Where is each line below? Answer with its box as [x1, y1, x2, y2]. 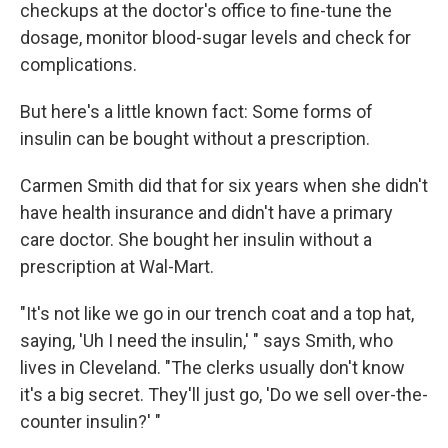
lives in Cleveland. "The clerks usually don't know [20, 357, 405, 378]
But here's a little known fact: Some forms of [20, 101, 373, 122]
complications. [20, 54, 137, 75]
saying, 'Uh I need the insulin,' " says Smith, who [20, 330, 393, 351]
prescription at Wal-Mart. [20, 256, 214, 277]
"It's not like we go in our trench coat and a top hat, [20, 303, 414, 324]
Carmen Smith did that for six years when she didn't [20, 175, 428, 196]
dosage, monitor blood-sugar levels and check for [20, 27, 411, 48]
